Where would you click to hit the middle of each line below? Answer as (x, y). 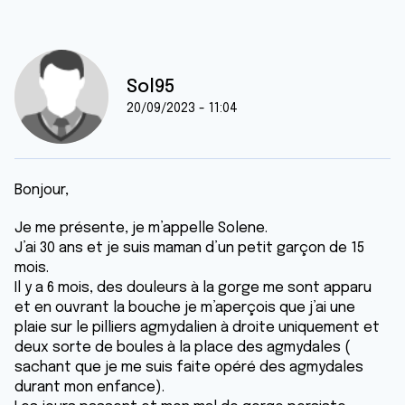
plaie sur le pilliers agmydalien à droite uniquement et (197, 328)
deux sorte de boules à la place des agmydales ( (183, 348)
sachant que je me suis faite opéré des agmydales (189, 367)
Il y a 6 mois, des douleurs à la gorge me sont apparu (193, 288)
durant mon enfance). (91, 387)
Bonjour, (43, 190)
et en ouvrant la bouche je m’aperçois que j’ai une (185, 308)
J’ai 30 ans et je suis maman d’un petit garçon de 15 (189, 248)
